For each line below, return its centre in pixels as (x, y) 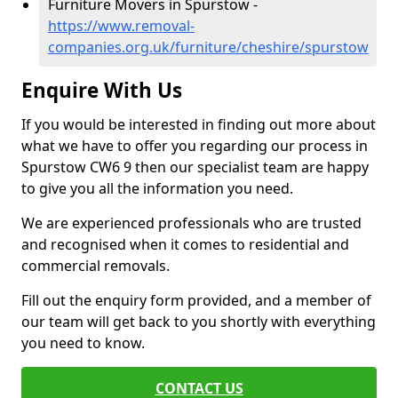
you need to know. (85, 343)
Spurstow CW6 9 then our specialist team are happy (195, 167)
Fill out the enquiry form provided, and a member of (196, 301)
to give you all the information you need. (157, 189)
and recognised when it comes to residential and (185, 245)
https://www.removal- (121, 26)
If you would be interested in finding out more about (199, 125)
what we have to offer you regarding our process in (195, 146)
